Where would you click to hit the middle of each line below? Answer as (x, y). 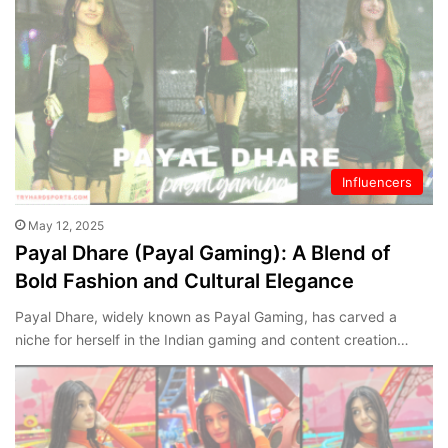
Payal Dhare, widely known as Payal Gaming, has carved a (206, 316)
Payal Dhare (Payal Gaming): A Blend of (203, 252)
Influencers (377, 181)
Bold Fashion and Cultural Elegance (184, 280)
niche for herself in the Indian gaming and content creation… (212, 339)
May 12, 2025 (66, 225)
